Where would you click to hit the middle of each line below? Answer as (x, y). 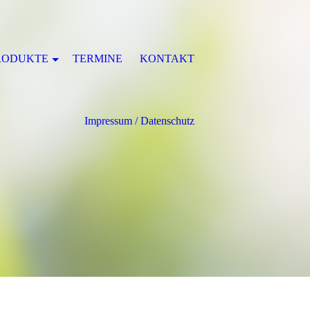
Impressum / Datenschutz (139, 121)
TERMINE (98, 58)
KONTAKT (167, 58)
